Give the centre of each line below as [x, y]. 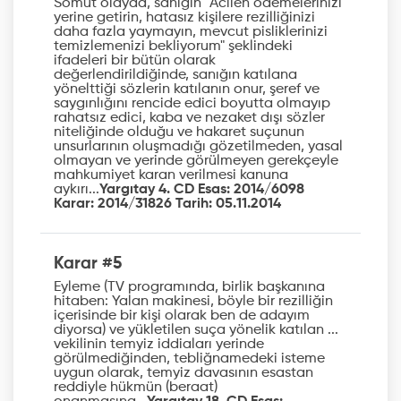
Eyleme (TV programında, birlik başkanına [189, 288]
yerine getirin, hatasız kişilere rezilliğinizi [184, 17]
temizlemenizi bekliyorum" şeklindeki [173, 46]
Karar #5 [88, 263]
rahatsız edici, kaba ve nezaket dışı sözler [189, 118]
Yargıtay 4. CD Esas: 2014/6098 [202, 189]
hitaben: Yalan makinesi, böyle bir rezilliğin [193, 302]
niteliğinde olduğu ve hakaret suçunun [179, 132]
